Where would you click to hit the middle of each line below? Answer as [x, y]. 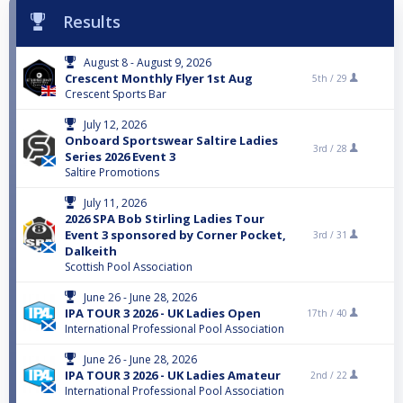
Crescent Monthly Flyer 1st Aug [159, 79]
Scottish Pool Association [129, 267]
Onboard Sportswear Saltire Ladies [171, 141]
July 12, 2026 [115, 125]
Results [92, 22]
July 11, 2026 [115, 203]
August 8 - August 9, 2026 [148, 63]
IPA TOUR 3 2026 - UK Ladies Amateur [173, 376]
